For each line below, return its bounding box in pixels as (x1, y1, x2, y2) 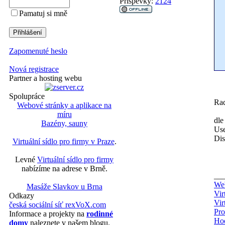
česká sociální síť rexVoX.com (9, 200, 106, 209)
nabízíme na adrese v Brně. (21, 164, 107, 173)
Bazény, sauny (41, 119, 87, 128)
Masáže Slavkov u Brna (26, 182, 102, 191)
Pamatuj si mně (19, 9, 67, 18)
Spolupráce (9, 92, 45, 100)
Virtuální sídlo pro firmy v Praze (12, 137, 115, 146)
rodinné (86, 209, 113, 218)
